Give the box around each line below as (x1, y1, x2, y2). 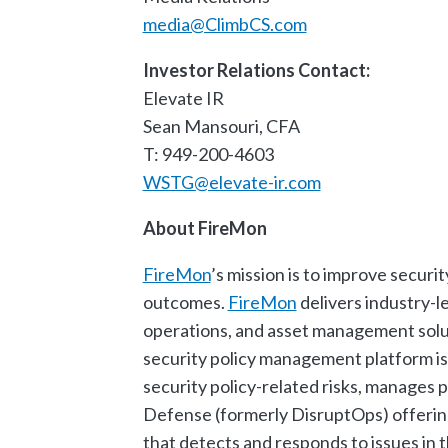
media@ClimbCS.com (142, 12, 307, 35)
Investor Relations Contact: (142, 58, 370, 81)
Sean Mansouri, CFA (142, 114, 300, 137)
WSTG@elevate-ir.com (142, 170, 321, 193)
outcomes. (142, 290, 228, 313)
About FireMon (142, 216, 267, 239)
